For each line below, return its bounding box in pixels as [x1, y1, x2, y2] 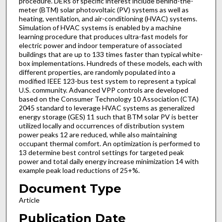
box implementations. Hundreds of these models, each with [18, 59, 202, 68]
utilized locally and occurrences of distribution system [18, 121, 184, 130]
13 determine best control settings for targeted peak [18, 148, 184, 157]
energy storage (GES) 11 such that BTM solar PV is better [18, 112, 198, 121]
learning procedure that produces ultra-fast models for [18, 32, 188, 41]
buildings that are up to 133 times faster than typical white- [18, 50, 203, 59]
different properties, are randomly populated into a [18, 68, 175, 77]
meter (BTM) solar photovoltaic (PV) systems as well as [18, 5, 189, 14]
